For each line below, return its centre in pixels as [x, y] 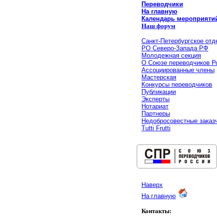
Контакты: [156, 211]
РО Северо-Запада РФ [175, 48]
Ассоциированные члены [178, 70]
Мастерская [159, 77]
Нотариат [155, 106]
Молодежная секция [171, 55]
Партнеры [156, 114]
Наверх [152, 185]
